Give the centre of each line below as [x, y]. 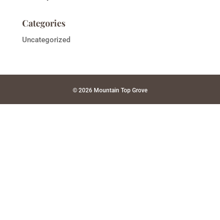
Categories [43, 23]
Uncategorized [46, 40]
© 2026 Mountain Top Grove [110, 90]
